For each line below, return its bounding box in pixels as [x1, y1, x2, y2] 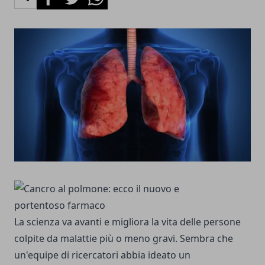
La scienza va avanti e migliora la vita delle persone [14, 215, 241, 228]
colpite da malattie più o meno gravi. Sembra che [14, 231, 233, 245]
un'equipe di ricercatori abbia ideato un [14, 248, 190, 261]
